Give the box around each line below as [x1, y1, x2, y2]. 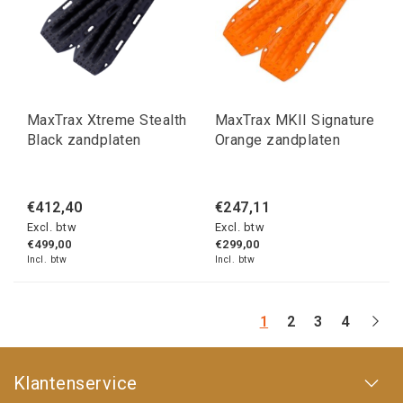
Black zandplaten [27, 131, 141, 149]
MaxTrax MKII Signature [215, 112, 375, 130]
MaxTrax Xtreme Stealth [27, 112, 187, 130]
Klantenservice [13, 372, 138, 395]
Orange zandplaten [215, 131, 341, 149]
